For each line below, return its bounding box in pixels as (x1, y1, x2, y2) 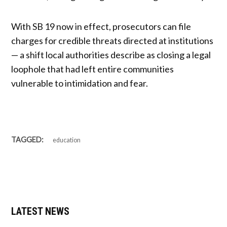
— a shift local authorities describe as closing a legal (11, 49, 211, 61)
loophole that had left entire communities (11, 63, 174, 75)
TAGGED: (11, 135, 44, 144)
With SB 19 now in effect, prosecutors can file (11, 21, 192, 32)
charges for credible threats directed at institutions (11, 35, 214, 47)
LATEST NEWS (11, 205, 70, 218)
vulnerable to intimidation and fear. (11, 78, 148, 89)
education (53, 136, 81, 144)
